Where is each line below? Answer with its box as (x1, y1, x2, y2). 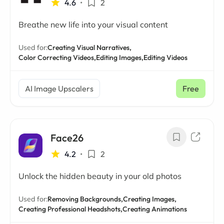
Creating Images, (123, 194, 176, 203)
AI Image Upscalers (25, 83, 93, 93)
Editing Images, (96, 53, 143, 62)
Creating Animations (122, 204, 187, 213)
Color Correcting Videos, (18, 53, 96, 62)
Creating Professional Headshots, (18, 204, 122, 213)
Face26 (50, 131, 83, 144)
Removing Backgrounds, (47, 194, 123, 203)
